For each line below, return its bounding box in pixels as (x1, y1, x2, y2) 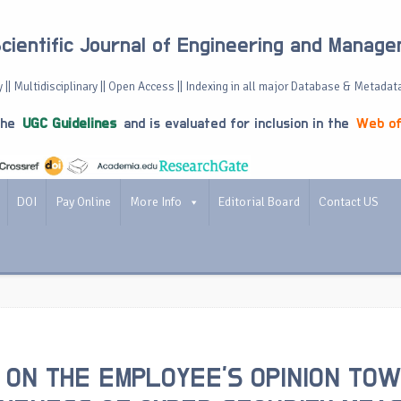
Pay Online (55, 194, 111, 209)
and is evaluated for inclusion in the (119, 116, 354, 131)
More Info (130, 194, 182, 209)
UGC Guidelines (22, 116, 116, 131)
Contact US (319, 194, 379, 209)
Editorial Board (218, 194, 300, 209)
